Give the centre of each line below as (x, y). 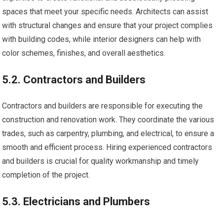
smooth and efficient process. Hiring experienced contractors (107, 147)
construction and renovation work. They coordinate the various (108, 119)
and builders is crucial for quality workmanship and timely (101, 161)
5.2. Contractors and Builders (74, 79)
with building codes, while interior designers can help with (102, 39)
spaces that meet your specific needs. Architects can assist (105, 11)
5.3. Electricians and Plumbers (76, 201)
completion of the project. (46, 175)
